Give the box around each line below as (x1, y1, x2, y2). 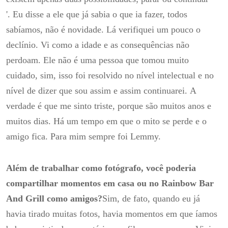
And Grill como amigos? (6, 193, 102, 204)
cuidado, (6, 70, 40, 81)
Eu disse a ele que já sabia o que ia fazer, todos (13, 9, 187, 20)
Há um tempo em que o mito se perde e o (53, 116, 207, 127)
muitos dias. (6, 116, 53, 127)
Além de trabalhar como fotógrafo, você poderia (6, 162, 196, 173)
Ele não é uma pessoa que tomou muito (43, 55, 189, 66)
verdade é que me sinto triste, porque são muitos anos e (6, 101, 211, 111)
